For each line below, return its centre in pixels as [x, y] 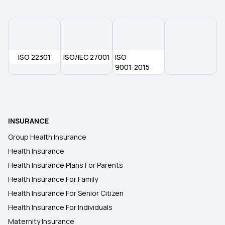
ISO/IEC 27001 [86, 57]
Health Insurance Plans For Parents [66, 165]
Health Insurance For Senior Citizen [66, 193]
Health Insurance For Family [53, 179]
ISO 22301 [34, 57]
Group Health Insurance [47, 137]
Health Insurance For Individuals [60, 207]
